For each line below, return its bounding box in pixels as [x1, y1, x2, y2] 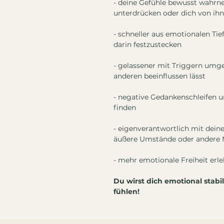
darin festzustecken [113, 40, 181, 49]
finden [113, 103, 136, 112]
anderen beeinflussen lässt [113, 71, 205, 81]
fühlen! [113, 187, 141, 196]
